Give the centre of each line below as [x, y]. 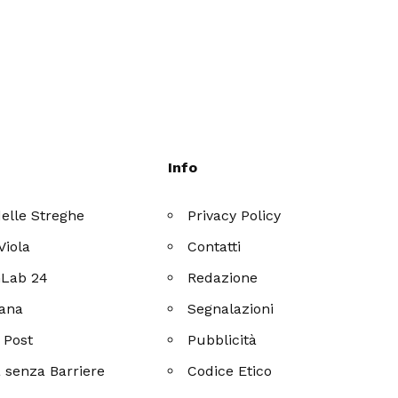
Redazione [223, 277]
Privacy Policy [235, 215]
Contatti [215, 246]
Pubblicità [223, 339]
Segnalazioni [231, 308]
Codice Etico [230, 370]
